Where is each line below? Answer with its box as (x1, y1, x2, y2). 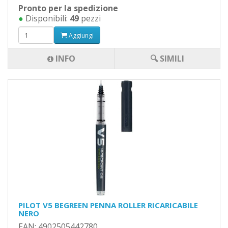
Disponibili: (23, 13, 70, 24)
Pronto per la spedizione (18, 3, 118, 14)
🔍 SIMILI (150, 53, 184, 64)
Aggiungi (67, 31, 94, 40)
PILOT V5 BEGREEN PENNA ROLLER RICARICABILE (18, 200, 198, 210)
